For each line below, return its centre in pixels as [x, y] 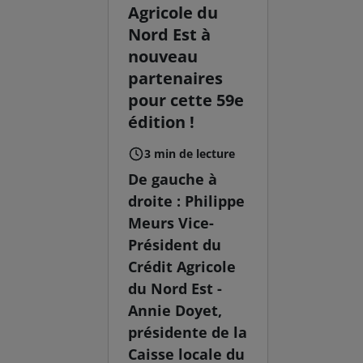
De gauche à [173, 179]
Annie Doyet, [175, 310]
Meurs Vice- [171, 222]
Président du [175, 244]
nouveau [163, 56]
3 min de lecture [190, 153]
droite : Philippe [187, 201]
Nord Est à [170, 34]
